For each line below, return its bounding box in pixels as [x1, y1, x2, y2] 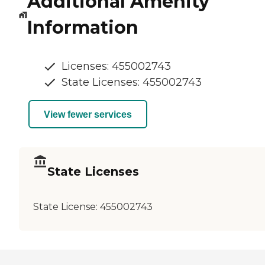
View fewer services [44, 109, 132, 119]
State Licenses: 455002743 [62, 76, 202, 89]
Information [27, 17, 138, 39]
